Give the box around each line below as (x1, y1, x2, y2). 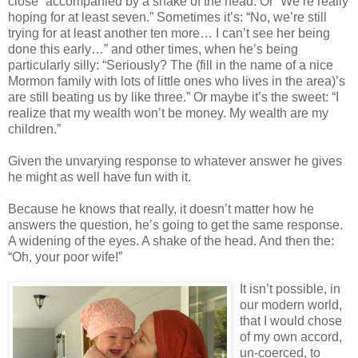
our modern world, (240, 298, 342, 312)
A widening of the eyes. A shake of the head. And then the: (8, 234, 334, 249)
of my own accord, (240, 330, 342, 344)
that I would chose (240, 314, 342, 328)
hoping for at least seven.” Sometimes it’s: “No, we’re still (8, 10, 327, 25)
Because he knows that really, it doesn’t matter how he (8, 202, 314, 217)
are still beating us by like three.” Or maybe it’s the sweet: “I (8, 90, 339, 105)
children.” (8, 122, 61, 137)
